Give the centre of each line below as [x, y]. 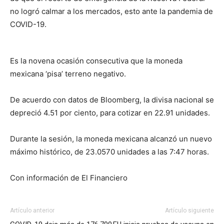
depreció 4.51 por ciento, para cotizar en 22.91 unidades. [110, 113]
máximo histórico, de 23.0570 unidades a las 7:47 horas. [109, 152]
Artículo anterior [32, 211]
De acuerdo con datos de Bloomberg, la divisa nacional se [112, 100]
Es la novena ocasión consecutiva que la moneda [96, 61]
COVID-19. [28, 24]
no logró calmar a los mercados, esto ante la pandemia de [111, 11]
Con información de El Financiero [69, 178]
